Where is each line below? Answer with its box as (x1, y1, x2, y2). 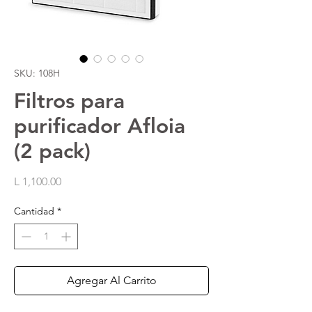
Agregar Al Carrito (66, 274, 157, 287)
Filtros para (14, 88, 125, 114)
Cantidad (14, 205, 54, 217)
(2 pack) (14, 139, 91, 164)
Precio (61, 174, 92, 187)
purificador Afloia (14, 114, 185, 139)
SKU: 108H (14, 67, 60, 79)
